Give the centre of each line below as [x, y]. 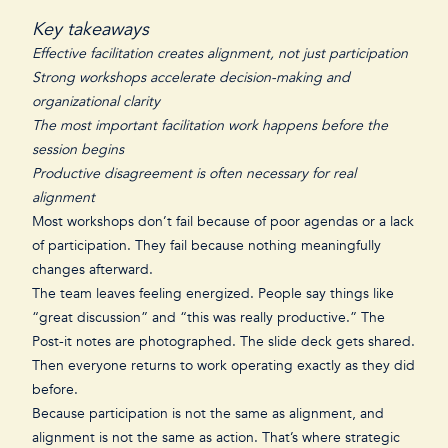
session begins [78, 149]
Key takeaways [90, 29]
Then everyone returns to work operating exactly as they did [223, 365]
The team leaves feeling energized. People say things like [213, 293]
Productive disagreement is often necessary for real [194, 173]
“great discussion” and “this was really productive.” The [208, 317]
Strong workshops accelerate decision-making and [191, 77]
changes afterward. [94, 269]
